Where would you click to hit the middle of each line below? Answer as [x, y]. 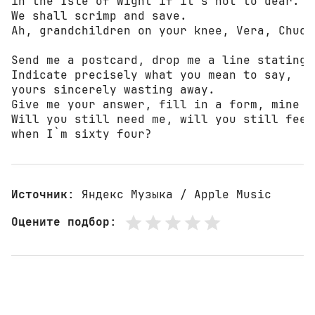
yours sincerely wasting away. [113, 89]
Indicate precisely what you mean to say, [152, 75]
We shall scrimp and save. [99, 15]
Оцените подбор [60, 222]
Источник [39, 194]
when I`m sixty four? [82, 134]
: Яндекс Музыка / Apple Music [169, 194]
